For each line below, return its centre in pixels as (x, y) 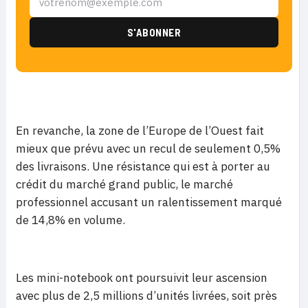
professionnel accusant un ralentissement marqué (149, 202)
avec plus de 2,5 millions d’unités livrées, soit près (146, 296)
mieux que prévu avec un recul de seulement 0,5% (148, 148)
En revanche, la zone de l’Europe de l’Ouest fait (140, 131)
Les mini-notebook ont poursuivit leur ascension (142, 278)
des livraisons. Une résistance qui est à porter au (143, 166)
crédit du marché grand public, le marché (124, 184)
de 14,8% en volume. (70, 220)
